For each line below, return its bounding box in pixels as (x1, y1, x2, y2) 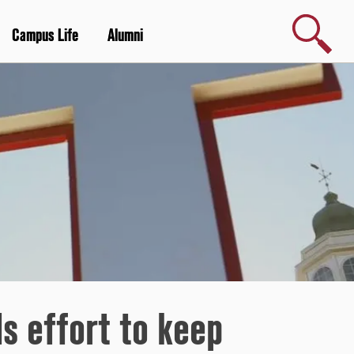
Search (292, 13, 326, 25)
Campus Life (12, 25, 79, 47)
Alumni (107, 25, 144, 47)
